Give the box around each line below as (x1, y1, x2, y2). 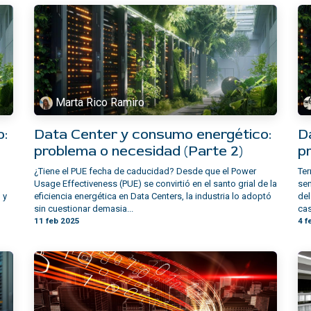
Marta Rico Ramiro (56, 96, 145, 110)
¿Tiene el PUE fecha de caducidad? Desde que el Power (34, 166, 256, 177)
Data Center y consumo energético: (34, 126, 271, 144)
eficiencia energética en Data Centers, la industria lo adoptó (34, 191, 271, 202)
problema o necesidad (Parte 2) (34, 142, 243, 160)
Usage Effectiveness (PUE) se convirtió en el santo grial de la (34, 178, 277, 190)
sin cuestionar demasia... (34, 203, 133, 215)
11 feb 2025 (34, 216, 80, 226)
